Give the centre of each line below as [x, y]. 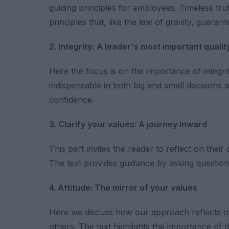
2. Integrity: [72, 46]
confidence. [72, 99]
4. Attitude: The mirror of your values [123, 187]
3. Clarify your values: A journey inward [128, 124]
